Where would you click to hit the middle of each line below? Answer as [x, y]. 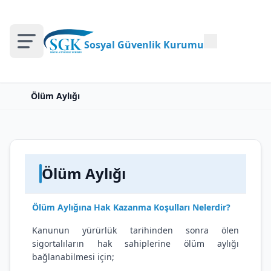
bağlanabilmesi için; [73, 257]
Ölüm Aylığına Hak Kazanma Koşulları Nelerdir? [131, 207]
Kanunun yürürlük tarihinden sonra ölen [135, 230]
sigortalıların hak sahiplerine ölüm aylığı [135, 243]
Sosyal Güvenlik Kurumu [144, 45]
